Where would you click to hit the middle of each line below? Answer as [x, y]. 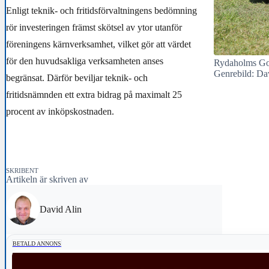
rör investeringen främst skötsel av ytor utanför [94, 27]
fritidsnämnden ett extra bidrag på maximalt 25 [94, 95]
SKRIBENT [22, 170]
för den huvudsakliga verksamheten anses [85, 61]
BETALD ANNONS [37, 244]
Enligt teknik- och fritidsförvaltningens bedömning [101, 11]
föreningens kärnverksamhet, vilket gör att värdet [98, 44]
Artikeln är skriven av [47, 179]
